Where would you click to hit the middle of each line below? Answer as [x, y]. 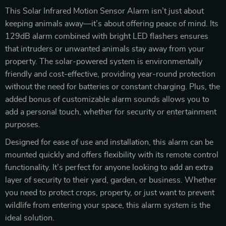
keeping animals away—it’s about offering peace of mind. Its [112, 23]
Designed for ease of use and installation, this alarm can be [109, 142]
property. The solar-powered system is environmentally [104, 61]
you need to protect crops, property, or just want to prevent [110, 192]
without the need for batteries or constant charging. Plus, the [112, 87]
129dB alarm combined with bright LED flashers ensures [107, 36]
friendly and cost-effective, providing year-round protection [110, 74]
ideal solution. [30, 218]
